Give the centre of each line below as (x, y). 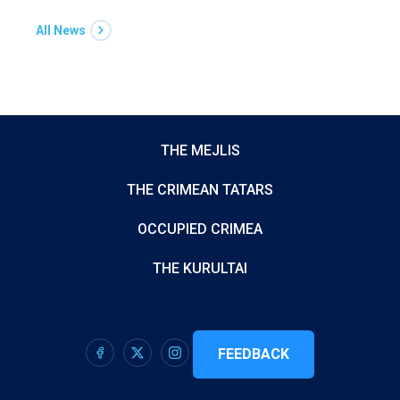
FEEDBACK (254, 354)
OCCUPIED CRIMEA (200, 229)
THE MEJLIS (200, 150)
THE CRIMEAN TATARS (200, 190)
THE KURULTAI (200, 268)
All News (61, 30)
